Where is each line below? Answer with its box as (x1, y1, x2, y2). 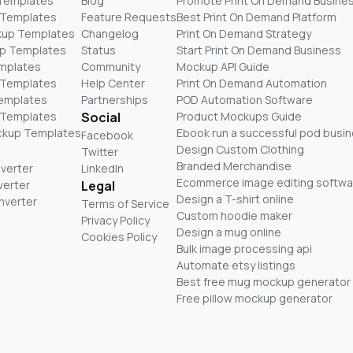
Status (81, 42, 116, 58)
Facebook (81, 127, 133, 143)
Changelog (81, 25, 139, 41)
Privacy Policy (81, 212, 150, 228)
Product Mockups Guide (176, 108, 302, 124)
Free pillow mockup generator (176, 290, 333, 306)
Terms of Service (81, 195, 169, 211)
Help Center (81, 75, 145, 91)
